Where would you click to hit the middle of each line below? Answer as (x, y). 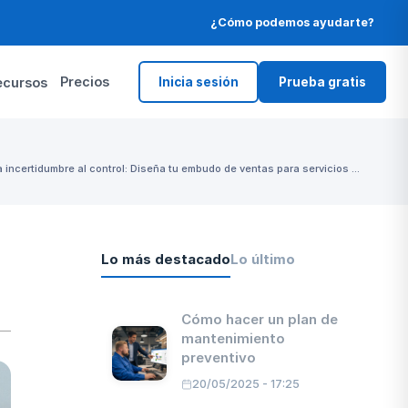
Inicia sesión (199, 82)
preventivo (219, 357)
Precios (85, 82)
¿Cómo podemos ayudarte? (293, 22)
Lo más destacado (166, 259)
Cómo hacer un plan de (260, 319)
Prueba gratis (322, 82)
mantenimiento (234, 338)
